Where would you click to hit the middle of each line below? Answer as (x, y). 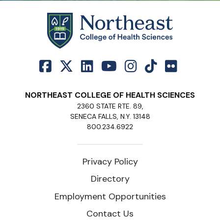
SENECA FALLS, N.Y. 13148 (110, 117)
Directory (110, 179)
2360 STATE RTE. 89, (110, 106)
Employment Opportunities (110, 196)
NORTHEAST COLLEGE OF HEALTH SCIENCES (110, 95)
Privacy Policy (110, 162)
